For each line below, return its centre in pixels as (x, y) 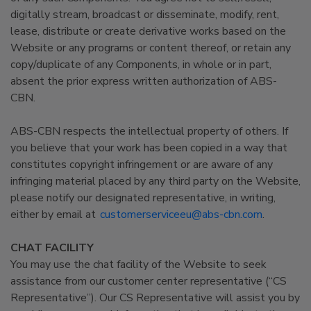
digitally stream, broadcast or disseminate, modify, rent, (145, 15)
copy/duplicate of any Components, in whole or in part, (141, 65)
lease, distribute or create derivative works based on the (148, 31)
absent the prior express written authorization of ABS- (144, 81)
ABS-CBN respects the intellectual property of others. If (149, 131)
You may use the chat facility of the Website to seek (138, 264)
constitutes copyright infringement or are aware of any (142, 165)
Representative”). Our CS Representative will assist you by (155, 298)
